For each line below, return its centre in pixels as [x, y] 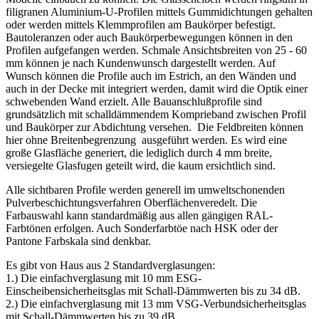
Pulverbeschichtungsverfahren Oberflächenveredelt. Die [131, 203]
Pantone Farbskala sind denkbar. [78, 241]
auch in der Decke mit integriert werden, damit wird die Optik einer [157, 89]
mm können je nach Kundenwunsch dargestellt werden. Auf [141, 63]
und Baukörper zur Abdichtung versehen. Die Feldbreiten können [155, 127]
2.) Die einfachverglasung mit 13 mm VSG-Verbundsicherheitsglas [156, 304]
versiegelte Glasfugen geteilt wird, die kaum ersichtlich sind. [142, 166]
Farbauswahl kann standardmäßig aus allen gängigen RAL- [139, 216]
